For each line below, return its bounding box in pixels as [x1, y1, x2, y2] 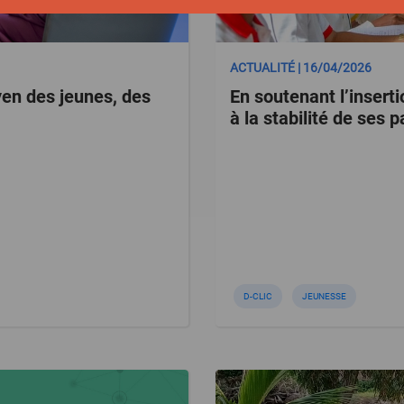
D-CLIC [243, 291, 272, 301]
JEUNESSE [302, 291, 346, 301]
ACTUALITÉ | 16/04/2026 [230, 60, 372, 75]
